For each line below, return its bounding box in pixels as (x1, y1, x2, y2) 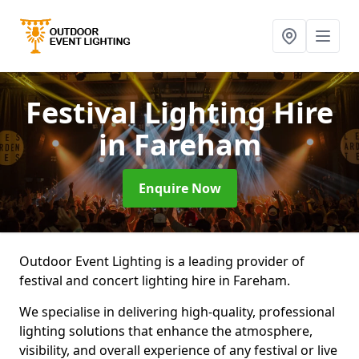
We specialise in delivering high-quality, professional (19, 303, 335, 321)
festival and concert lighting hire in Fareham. (19, 272, 293, 289)
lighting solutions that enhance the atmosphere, (19, 322, 313, 340)
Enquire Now (138, 179, 221, 197)
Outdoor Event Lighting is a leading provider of (19, 252, 305, 270)
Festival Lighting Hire (26, 93, 333, 132)
